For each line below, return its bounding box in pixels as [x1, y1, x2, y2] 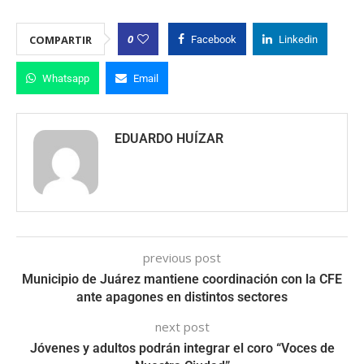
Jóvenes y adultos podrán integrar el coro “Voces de [29, 340, 335, 357]
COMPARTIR [29, 32, 92, 48]
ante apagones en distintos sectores [76, 289, 288, 305]
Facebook [191, 33, 236, 46]
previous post [143, 249, 221, 266]
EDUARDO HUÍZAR [115, 131, 223, 147]
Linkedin [279, 33, 318, 46]
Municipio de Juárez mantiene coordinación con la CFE [22, 271, 342, 288]
